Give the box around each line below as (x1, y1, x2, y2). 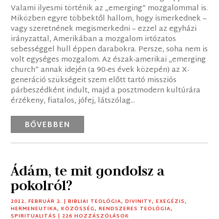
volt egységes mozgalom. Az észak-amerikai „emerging (11, 53, 206, 67)
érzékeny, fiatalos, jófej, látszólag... (11, 94, 135, 108)
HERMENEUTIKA (11, 204, 58, 214)
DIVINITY (125, 197, 153, 207)
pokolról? (11, 177, 73, 195)
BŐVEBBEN (24, 119, 71, 132)
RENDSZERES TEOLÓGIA (99, 204, 171, 214)
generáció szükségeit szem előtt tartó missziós (11, 74, 177, 88)
